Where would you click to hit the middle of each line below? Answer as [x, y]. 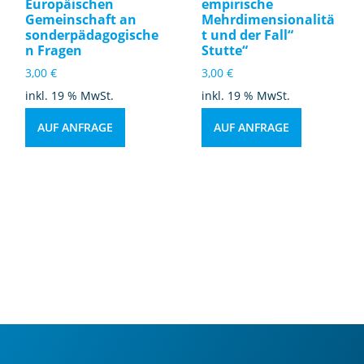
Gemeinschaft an [80, 19]
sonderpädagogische [91, 35]
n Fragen [53, 50]
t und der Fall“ [247, 35]
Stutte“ [224, 50]
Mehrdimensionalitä [268, 19]
